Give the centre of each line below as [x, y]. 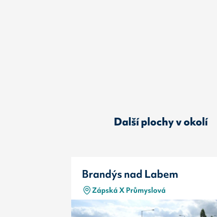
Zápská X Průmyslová [129, 190]
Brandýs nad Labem [130, 174]
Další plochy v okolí [161, 122]
